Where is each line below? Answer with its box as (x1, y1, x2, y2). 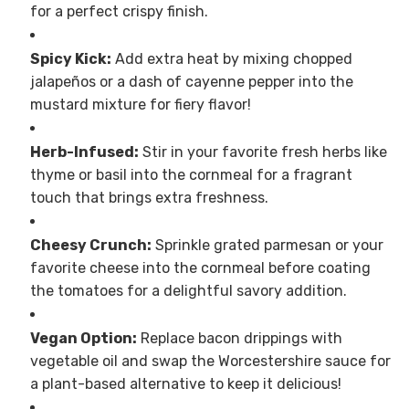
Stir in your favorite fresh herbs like (138, 143, 387, 162)
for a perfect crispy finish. (29, 3, 208, 21)
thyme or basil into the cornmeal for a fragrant (29, 166, 352, 184)
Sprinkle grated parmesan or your (151, 236, 383, 255)
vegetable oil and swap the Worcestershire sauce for (29, 352, 391, 371)
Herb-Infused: (29, 143, 139, 162)
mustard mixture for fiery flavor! (29, 96, 251, 114)
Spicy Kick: (29, 50, 111, 68)
